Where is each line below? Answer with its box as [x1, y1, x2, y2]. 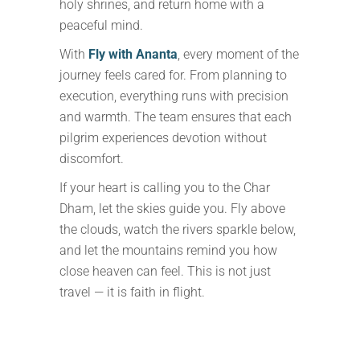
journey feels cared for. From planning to [59, 67, 287, 83]
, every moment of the [178, 47, 299, 62]
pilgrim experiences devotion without [59, 130, 267, 145]
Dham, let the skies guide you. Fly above [59, 201, 285, 216]
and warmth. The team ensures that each [59, 109, 292, 125]
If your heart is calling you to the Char [59, 180, 270, 195]
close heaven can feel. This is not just [59, 264, 271, 279]
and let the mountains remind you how [59, 243, 277, 258]
